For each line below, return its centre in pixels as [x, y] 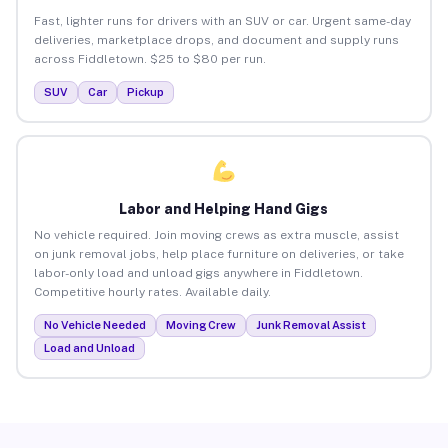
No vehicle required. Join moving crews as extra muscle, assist [216, 234]
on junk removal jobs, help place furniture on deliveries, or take [218, 253]
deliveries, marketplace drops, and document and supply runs [216, 39]
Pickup [145, 91]
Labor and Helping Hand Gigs [224, 208]
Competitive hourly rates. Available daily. [152, 291]
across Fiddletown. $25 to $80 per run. [149, 58]
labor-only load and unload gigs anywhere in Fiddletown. [198, 272]
